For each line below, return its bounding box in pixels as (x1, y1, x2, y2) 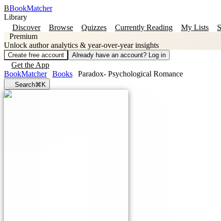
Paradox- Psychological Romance (78, 70, 183, 78)
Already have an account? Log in (72, 51, 166, 59)
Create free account (8, 51, 64, 59)
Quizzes (81, 23, 107, 32)
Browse (49, 23, 73, 32)
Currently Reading (115, 23, 173, 32)
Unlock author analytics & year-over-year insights (4, 41, 159, 49)
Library (4, 13, 27, 21)
